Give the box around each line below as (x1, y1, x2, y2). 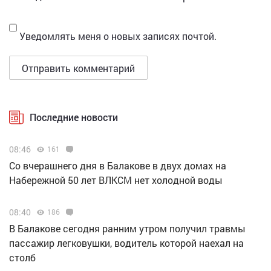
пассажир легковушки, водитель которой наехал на (9, 237, 244, 249)
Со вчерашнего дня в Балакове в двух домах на (9, 159, 226, 172)
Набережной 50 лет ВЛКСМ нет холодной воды (9, 174, 223, 186)
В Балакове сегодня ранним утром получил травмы (9, 222, 246, 235)
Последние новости (30, 111, 118, 123)
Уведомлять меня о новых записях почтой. (19, 30, 217, 42)
